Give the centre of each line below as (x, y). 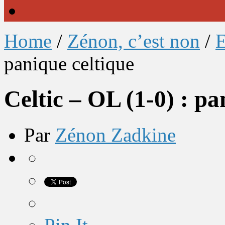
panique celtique (69, 64)
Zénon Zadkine (116, 135)
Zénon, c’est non (134, 41)
